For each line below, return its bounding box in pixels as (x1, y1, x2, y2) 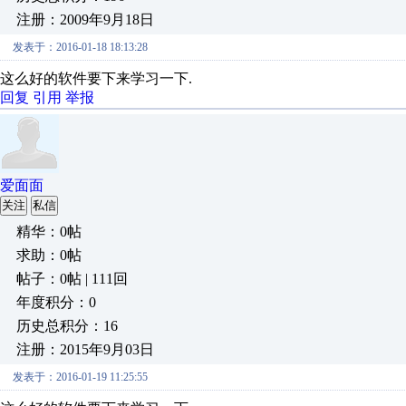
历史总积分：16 (16, 318, 118, 333)
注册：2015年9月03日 (16, 342, 154, 357)
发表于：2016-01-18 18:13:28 (13, 41, 148, 53)
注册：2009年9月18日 (16, 12, 154, 27)
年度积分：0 (16, 295, 96, 310)
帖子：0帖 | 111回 (16, 271, 128, 286)
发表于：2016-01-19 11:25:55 (13, 371, 148, 383)
